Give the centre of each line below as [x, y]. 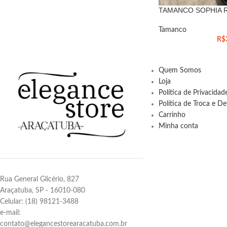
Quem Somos [180, 70]
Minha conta [178, 126]
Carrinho [172, 115]
